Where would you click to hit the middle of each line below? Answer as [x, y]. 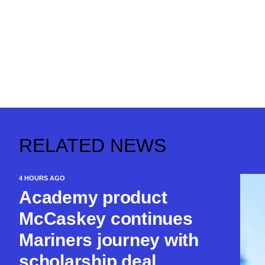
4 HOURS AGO [42, 178]
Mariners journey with [109, 240]
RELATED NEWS [93, 146]
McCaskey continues [106, 219]
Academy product [93, 197]
